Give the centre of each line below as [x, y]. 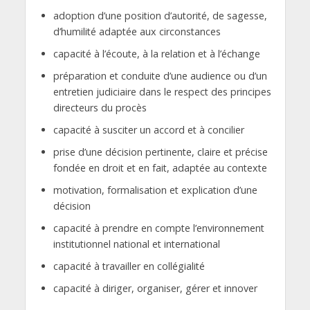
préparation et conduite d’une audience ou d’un [160, 76]
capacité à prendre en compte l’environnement [158, 228]
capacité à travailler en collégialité [129, 266]
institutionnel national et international [136, 244]
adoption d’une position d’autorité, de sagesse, [160, 16]
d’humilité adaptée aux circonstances [137, 32]
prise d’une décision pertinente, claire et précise [160, 152]
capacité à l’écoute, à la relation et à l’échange [156, 54]
